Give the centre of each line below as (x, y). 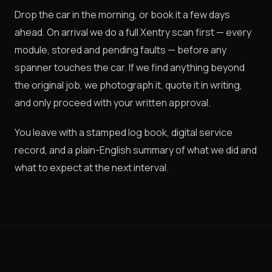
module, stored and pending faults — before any (121, 50)
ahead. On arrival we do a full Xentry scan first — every (133, 32)
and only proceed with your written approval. (113, 103)
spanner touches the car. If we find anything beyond (130, 67)
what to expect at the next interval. (92, 168)
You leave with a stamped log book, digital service (124, 132)
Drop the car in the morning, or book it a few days (122, 15)
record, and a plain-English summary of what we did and (136, 150)
